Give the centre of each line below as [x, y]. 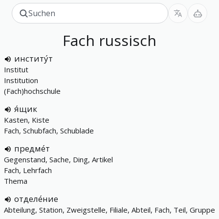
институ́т [33, 58]
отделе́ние [36, 199]
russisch [128, 40]
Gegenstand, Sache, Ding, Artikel [58, 159]
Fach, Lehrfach [28, 170]
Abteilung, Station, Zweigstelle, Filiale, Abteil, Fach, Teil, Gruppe [109, 210]
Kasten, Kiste [27, 120]
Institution [21, 80]
